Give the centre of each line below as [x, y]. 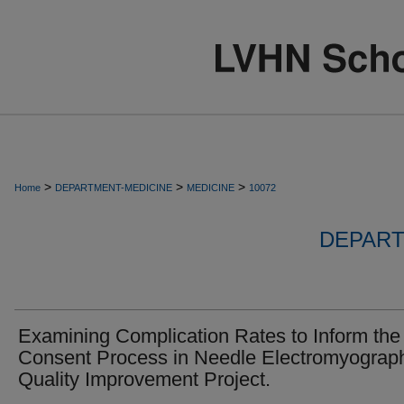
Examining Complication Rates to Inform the [209, 336]
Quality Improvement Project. [144, 379]
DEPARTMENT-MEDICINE [114, 188]
